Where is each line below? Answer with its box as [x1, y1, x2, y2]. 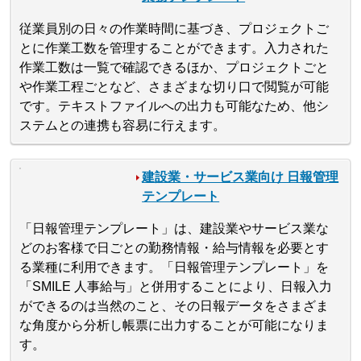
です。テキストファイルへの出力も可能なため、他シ [19, 99, 330, 114]
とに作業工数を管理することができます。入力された [19, 41, 330, 56]
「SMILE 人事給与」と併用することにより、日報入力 [19, 280, 333, 294]
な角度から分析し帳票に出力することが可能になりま [19, 318, 330, 333]
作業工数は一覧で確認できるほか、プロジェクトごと [19, 60, 330, 75]
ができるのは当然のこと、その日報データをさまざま [19, 299, 330, 313]
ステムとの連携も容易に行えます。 [19, 118, 226, 133]
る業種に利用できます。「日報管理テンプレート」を [19, 260, 330, 275]
